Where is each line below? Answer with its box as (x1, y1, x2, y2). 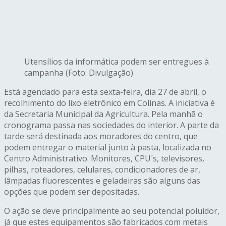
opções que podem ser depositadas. (4, 186, 139, 198)
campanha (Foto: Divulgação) (24, 67, 133, 79)
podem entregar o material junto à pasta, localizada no (4, 142, 211, 153)
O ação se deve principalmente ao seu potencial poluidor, (4, 205, 219, 217)
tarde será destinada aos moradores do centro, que (4, 131, 198, 142)
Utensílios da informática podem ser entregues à (24, 56, 209, 68)
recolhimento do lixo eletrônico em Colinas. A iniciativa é (4, 97, 215, 109)
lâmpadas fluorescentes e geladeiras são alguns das (4, 175, 200, 187)
